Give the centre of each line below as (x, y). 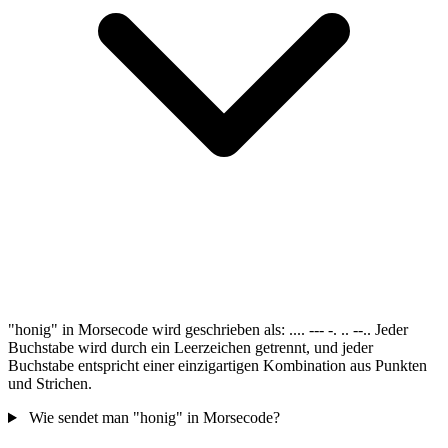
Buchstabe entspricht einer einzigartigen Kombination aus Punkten (217, 366)
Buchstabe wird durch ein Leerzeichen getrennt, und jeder (190, 348)
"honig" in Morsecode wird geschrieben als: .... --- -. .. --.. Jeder (208, 330)
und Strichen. (50, 384)
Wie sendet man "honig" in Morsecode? (154, 418)
